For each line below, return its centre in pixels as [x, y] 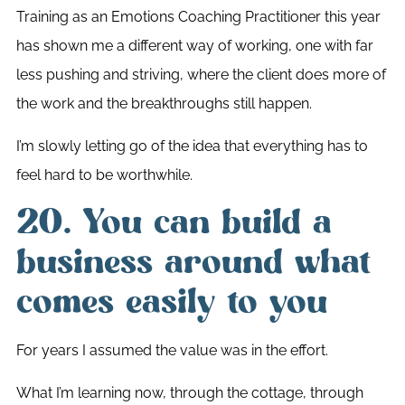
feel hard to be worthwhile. [104, 174]
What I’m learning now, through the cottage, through [189, 392]
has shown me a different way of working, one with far [194, 46]
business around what [193, 263]
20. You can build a [174, 223]
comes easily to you [171, 302]
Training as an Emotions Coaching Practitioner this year [198, 17]
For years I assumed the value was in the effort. [172, 351]
